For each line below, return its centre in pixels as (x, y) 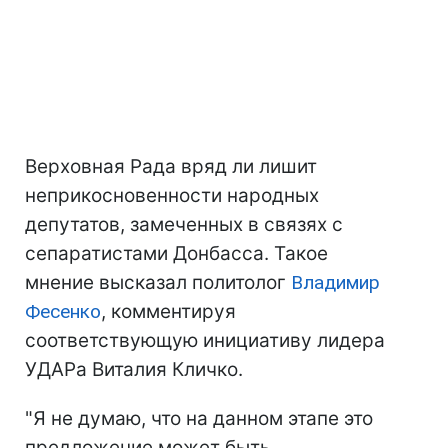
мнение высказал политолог (158, 282)
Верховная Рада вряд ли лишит (171, 166)
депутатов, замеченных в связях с (184, 224)
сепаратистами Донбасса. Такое (176, 253)
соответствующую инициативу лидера (205, 340)
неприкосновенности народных (172, 195)
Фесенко (63, 311)
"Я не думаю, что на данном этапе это (199, 418)
